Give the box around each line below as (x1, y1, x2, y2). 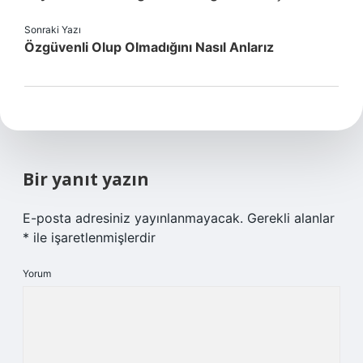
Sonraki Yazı (24, 23, 81, 36)
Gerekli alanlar (247, 210, 335, 226)
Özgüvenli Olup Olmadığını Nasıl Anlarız (24, 39, 274, 55)
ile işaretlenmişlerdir (29, 229, 156, 246)
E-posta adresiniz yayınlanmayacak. (23, 210, 243, 226)
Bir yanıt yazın (23, 168, 149, 190)
